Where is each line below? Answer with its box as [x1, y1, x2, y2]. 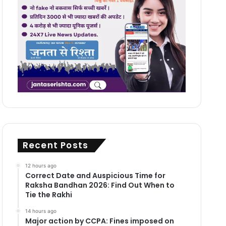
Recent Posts [22, 139, 89, 151]
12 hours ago [25, 162, 56, 168]
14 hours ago [25, 207, 56, 214]
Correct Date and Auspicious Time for [25, 170, 165, 181]
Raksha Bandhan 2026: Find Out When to [25, 180, 175, 190]
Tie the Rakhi [25, 189, 72, 200]
